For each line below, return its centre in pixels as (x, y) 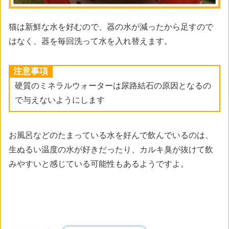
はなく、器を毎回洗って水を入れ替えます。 (90, 41)
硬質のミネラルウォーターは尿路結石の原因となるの (113, 85)
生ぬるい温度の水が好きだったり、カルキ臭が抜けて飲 (111, 149)
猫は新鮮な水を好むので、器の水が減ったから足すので (111, 27)
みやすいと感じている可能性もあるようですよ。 (99, 164)
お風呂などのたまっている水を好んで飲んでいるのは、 (111, 135)
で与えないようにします (60, 100)
